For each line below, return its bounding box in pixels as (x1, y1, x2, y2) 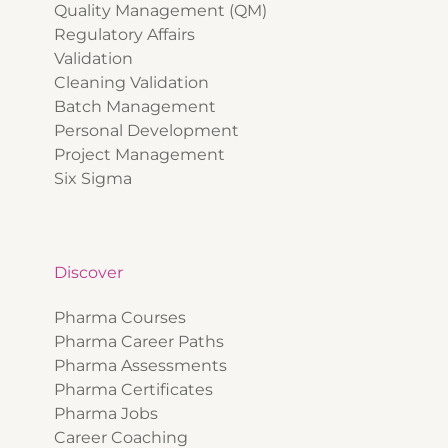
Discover (54, 263, 123, 283)
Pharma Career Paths (54, 332, 228, 352)
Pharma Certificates (54, 380, 217, 400)
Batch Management (54, 97, 216, 117)
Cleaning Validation (54, 73, 209, 93)
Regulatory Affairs (54, 25, 195, 45)
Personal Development (54, 121, 239, 141)
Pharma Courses (54, 308, 190, 328)
